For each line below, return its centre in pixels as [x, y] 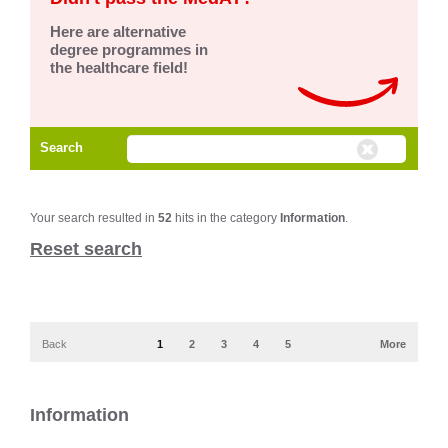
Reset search [86, 248]
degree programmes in [129, 49]
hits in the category [226, 217]
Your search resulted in [94, 217]
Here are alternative [118, 31]
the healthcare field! [119, 67]
